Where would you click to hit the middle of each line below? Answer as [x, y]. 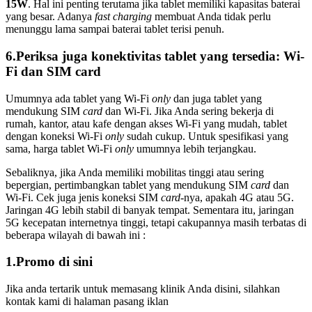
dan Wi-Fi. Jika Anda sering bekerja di [188, 111]
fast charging [123, 17]
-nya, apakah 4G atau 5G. [237, 197]
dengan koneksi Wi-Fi [55, 136]
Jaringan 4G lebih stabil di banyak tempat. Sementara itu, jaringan [150, 210]
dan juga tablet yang [216, 98]
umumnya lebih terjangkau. [195, 148]
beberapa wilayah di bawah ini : [76, 235]
